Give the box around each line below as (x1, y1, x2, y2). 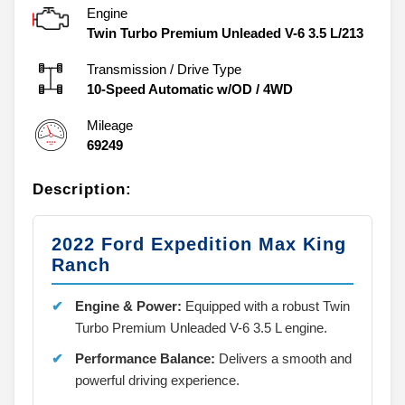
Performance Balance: (75, 350, 215, 366)
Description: (33, 180, 132, 198)
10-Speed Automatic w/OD (87, 80, 252, 97)
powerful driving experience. (75, 372, 240, 388)
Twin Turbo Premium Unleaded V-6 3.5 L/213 (87, 24, 363, 41)
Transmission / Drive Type (87, 61, 241, 77)
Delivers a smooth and (215, 350, 352, 366)
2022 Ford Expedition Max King (52, 233, 346, 254)
